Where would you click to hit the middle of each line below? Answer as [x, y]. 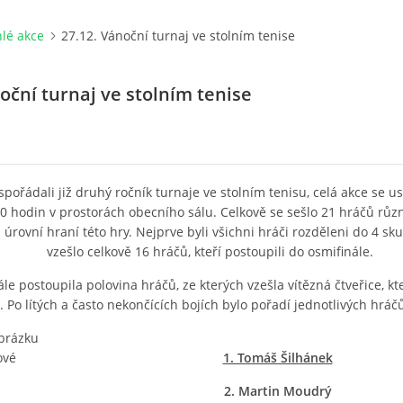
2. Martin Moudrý [278, 391]
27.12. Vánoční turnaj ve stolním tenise [178, 36]
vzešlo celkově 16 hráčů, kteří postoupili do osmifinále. [210, 251]
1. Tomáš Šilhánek [278, 358]
